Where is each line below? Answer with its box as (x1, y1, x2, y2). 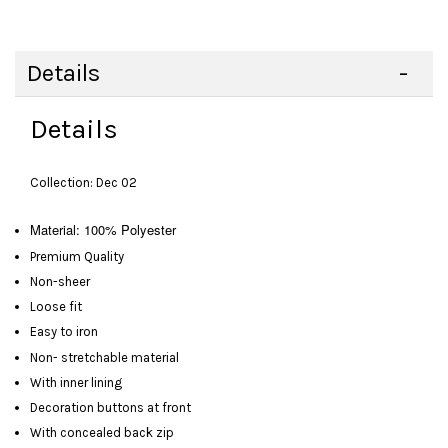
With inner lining (30, 374, 122, 390)
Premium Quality (30, 248, 124, 264)
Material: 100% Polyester (30, 220, 176, 240)
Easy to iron (30, 324, 98, 340)
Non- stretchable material (30, 349, 179, 365)
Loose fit (30, 299, 82, 315)
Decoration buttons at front (30, 400, 191, 416)
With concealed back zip (30, 425, 174, 441)
